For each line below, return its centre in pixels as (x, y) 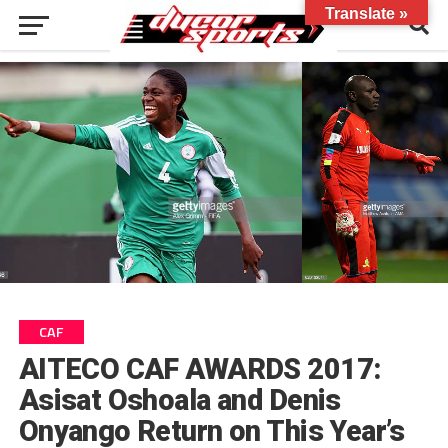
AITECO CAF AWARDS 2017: (199, 368)
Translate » (366, 13)
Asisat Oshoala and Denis (179, 399)
